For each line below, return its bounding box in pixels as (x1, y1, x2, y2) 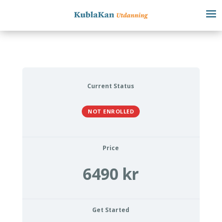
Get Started (92, 206, 130, 214)
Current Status (87, 82, 135, 90)
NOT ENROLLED (88, 107, 134, 115)
